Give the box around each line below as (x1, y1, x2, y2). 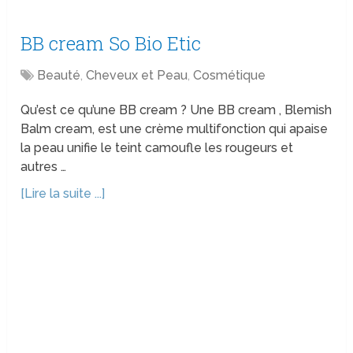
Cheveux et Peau (86, 68, 188, 84)
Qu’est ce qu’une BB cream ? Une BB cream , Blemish (20, 102, 333, 118)
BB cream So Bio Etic (20, 31, 202, 57)
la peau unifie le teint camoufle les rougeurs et (20, 140, 294, 156)
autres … (20, 159, 67, 175)
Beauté (37, 68, 81, 84)
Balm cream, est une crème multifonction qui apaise (20, 121, 329, 137)
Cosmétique (193, 68, 266, 84)
